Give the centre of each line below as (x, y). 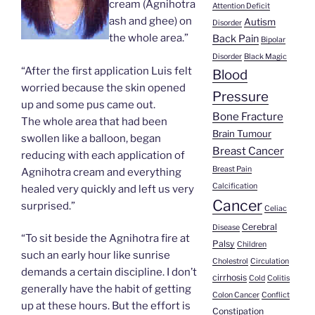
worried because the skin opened (103, 88)
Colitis (278, 278)
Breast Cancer (248, 151)
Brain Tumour (242, 134)
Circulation (269, 262)
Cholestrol (230, 262)
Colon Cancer (236, 295)
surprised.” (48, 206)
